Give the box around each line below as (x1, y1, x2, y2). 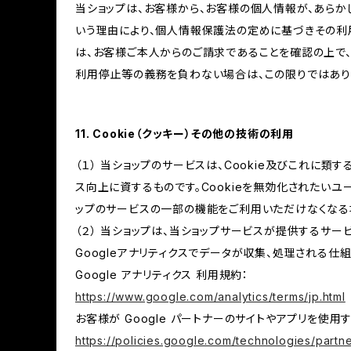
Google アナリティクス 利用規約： (75, 268, 249, 281)
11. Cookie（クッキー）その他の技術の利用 (75, 127, 295, 140)
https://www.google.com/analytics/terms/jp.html (75, 290, 346, 303)
